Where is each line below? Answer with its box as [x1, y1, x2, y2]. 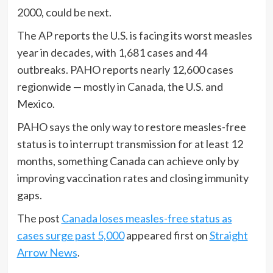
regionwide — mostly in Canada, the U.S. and [16, 79, 223, 93]
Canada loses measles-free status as [61, 211, 232, 225]
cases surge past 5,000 [16, 228, 124, 242]
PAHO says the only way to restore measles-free [16, 119, 246, 133]
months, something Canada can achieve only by [16, 154, 239, 168]
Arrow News [16, 245, 77, 259]
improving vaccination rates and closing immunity [16, 171, 249, 185]
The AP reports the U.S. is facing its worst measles [16, 28, 252, 42]
